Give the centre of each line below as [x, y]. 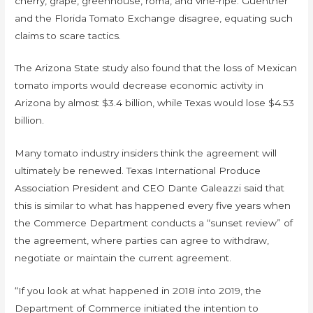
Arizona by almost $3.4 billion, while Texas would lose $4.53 [155, 103]
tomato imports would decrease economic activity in [139, 86]
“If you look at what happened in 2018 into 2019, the [138, 291]
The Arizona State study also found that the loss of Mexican [156, 68]
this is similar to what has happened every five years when [153, 206]
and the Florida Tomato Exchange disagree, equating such [154, 18]
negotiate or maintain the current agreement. [123, 258]
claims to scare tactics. [68, 35]
